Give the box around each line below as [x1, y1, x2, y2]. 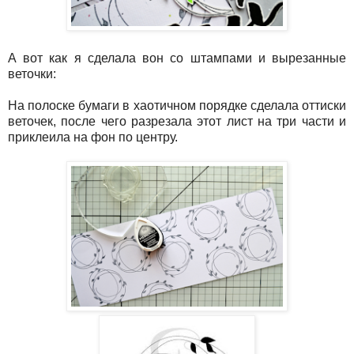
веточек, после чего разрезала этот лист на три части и [8, 114, 346, 128]
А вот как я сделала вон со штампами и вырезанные [8, 51, 346, 65]
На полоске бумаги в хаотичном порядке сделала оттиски [8, 98, 346, 112]
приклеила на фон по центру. [8, 130, 181, 144]
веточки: [8, 66, 56, 81]
